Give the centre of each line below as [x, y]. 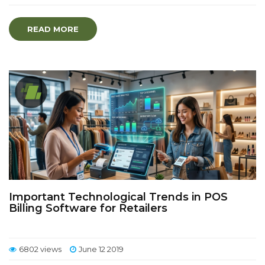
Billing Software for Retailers [88, 208]
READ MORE [53, 29]
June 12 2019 [101, 249]
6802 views [40, 249]
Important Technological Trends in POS [118, 197]
